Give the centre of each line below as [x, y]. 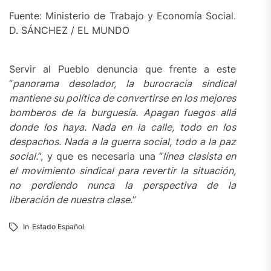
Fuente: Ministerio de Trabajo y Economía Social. [123, 15]
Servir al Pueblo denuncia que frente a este [123, 69]
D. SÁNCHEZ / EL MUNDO [70, 30]
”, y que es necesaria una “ [101, 156]
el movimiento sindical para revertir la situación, [123, 170]
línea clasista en [200, 156]
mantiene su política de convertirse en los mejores [123, 98]
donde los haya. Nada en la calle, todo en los [123, 127]
